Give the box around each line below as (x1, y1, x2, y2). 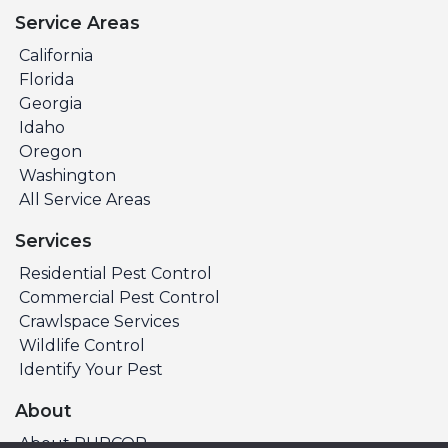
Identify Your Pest (19, 359, 163, 379)
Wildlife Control (19, 335, 145, 355)
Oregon (19, 141, 82, 161)
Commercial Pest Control (19, 287, 220, 307)
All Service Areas (19, 189, 150, 209)
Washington (19, 165, 116, 185)
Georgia (19, 93, 82, 113)
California (19, 45, 93, 65)
